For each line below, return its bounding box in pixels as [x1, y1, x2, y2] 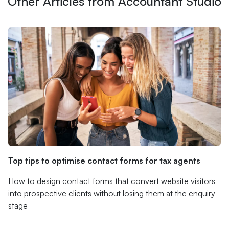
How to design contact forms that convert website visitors [8, 176, 215, 186]
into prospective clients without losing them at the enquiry [8, 188, 215, 198]
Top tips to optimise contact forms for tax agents [8, 155, 200, 166]
